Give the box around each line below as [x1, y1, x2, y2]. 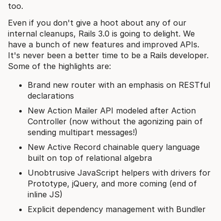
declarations [28, 90, 74, 101]
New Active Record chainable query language [28, 142, 200, 152]
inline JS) [28, 189, 63, 199]
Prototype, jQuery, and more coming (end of [28, 178, 197, 188]
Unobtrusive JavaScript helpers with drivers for [28, 167, 211, 178]
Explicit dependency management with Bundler [28, 204, 206, 214]
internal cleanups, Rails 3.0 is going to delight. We [8, 28, 195, 38]
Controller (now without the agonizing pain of [28, 116, 203, 126]
